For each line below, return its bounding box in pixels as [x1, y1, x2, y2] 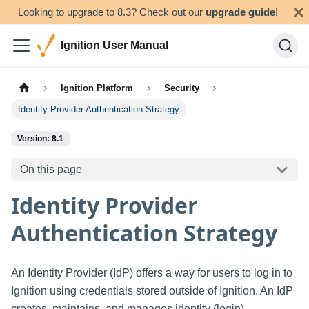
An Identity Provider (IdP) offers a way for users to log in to [11, 267, 292, 279]
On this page [19, 163, 82, 175]
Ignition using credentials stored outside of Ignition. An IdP [11, 285, 293, 297]
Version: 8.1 [17, 134, 63, 144]
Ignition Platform [61, 83, 134, 94]
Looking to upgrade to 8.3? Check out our [17, 6, 206, 18]
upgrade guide [205, 6, 275, 18]
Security [163, 83, 199, 94]
